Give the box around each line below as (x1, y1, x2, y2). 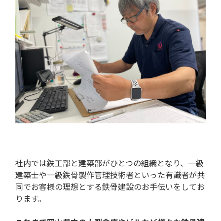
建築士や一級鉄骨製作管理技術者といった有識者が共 (15, 168, 205, 181)
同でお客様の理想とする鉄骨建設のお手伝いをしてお (15, 180, 205, 192)
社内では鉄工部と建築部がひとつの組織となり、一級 (15, 156, 204, 169)
